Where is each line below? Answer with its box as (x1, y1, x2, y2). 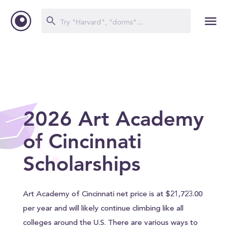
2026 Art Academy (22, 106, 204, 131)
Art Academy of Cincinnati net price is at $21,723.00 (22, 191, 202, 198)
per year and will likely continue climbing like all (22, 205, 184, 213)
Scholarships (22, 151, 141, 176)
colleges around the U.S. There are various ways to (22, 219, 198, 227)
